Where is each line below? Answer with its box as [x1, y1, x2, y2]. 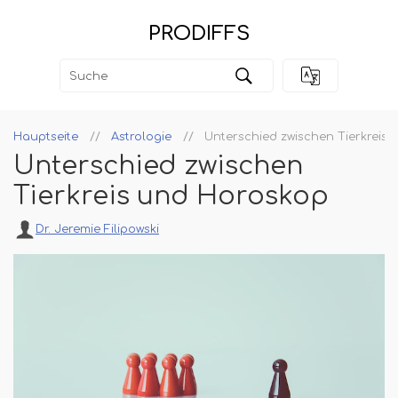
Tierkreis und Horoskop [13, 182, 329, 211]
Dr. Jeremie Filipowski [36, 223, 159, 236]
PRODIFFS [148, 22, 250, 44]
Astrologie [111, 131, 171, 144]
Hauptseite [13, 131, 78, 144]
